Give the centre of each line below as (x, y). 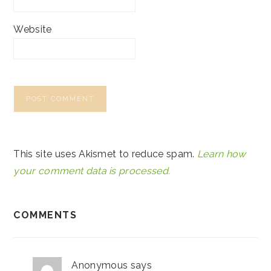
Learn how (221, 154)
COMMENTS (45, 215)
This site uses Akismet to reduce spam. (105, 154)
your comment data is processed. (92, 171)
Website (33, 30)
